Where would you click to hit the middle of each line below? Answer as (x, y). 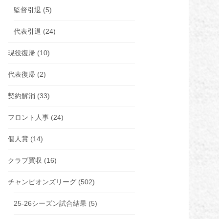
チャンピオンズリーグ (42, 182)
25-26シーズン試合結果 (50, 203)
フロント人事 (28, 117)
